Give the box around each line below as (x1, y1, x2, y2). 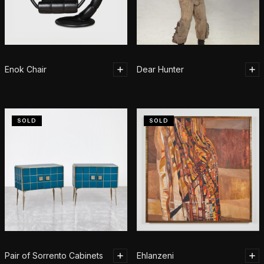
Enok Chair (5, 64, 47, 75)
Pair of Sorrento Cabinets (5, 250, 103, 261)
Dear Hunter (137, 64, 184, 75)
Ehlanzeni (137, 250, 174, 261)
